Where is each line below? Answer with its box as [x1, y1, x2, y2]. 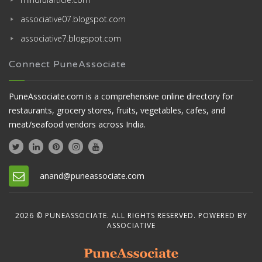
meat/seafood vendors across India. [9, 118, 146, 130]
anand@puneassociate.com [40, 170, 144, 181]
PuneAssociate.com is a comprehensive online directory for [9, 90, 233, 102]
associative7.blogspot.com [20, 32, 121, 44]
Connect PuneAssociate [9, 58, 126, 70]
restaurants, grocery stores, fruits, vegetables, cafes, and [9, 104, 225, 116]
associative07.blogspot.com [20, 13, 126, 25]
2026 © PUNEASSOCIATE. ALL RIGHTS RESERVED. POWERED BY [15, 210, 247, 220]
